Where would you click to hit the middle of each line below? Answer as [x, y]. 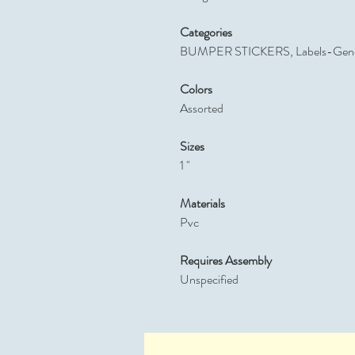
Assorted [202, 108]
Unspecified [209, 279]
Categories [206, 32]
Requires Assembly [226, 260]
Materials [202, 203]
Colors [196, 89]
